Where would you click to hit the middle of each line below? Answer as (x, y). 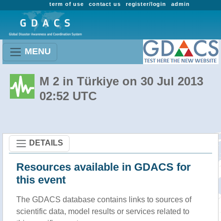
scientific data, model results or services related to (103, 211)
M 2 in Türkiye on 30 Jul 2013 (121, 81)
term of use (67, 4)
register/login (146, 4)
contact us (105, 4)
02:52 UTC (68, 96)
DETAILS (46, 143)
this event (41, 180)
